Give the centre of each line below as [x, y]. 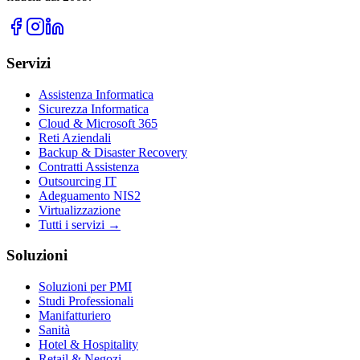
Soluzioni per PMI [85, 286]
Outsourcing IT [78, 181]
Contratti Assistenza [89, 166]
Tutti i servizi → [80, 224]
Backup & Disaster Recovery [113, 152]
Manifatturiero [75, 315]
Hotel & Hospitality [88, 344]
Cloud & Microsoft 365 [98, 123]
